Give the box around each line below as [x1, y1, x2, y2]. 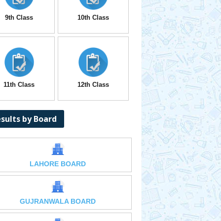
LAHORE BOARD [29, 160, 86, 168]
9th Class [5, 14, 33, 21]
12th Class [77, 81, 109, 88]
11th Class [3, 81, 35, 88]
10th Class [77, 14, 109, 21]
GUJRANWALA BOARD [19, 197, 96, 205]
